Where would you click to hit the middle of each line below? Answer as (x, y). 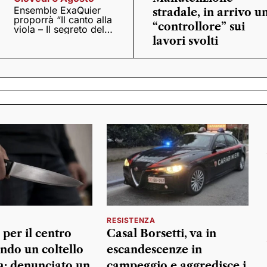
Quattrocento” (45, 38)
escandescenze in (155, 250)
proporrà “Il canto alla (63, 19)
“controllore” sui (199, 27)
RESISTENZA (131, 221)
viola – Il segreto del (59, 29)
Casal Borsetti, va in (162, 234)
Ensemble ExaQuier (58, 10)
